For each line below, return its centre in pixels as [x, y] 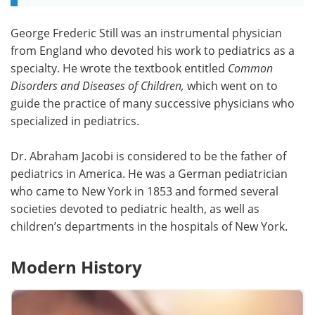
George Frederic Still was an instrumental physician [146, 32]
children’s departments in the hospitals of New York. [149, 226]
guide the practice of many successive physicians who [153, 103]
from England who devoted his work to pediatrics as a [153, 50]
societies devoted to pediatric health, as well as [135, 208]
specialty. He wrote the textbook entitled [119, 67]
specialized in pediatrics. [75, 120]
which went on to [232, 85]
